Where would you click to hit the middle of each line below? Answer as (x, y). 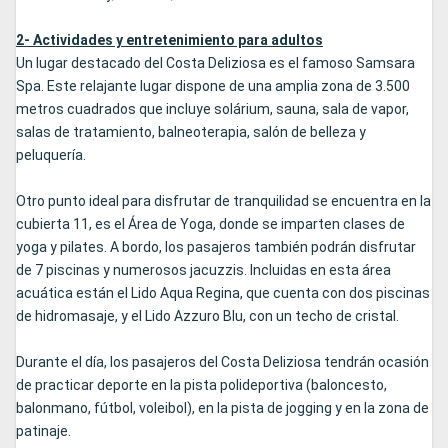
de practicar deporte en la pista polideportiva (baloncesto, (201, 385)
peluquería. (51, 155)
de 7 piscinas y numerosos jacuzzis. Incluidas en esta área (203, 270)
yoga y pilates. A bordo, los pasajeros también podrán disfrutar (216, 247)
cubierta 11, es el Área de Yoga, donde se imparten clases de (210, 224)
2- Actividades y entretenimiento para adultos (169, 40)
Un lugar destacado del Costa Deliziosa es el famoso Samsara (215, 63)
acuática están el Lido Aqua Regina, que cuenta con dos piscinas (223, 293)
